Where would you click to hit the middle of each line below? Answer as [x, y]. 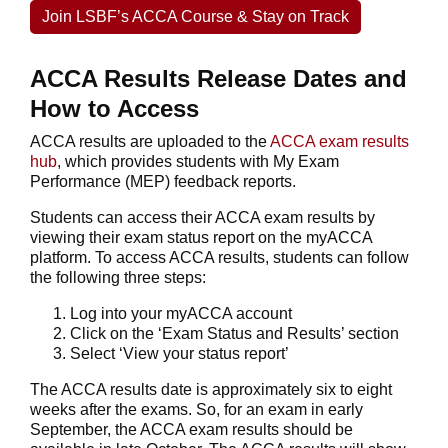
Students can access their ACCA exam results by [202, 217]
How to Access [114, 108]
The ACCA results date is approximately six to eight [211, 389]
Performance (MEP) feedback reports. [163, 181]
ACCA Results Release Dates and [218, 78]
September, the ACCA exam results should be [191, 429]
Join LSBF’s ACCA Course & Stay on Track [195, 16]
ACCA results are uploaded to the [150, 141]
